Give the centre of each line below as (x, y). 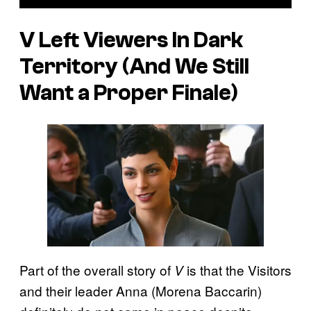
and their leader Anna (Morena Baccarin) (141, 290)
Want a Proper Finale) (129, 93)
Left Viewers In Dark (141, 40)
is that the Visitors (237, 269)
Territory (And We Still (134, 66)
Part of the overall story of (97, 269)
